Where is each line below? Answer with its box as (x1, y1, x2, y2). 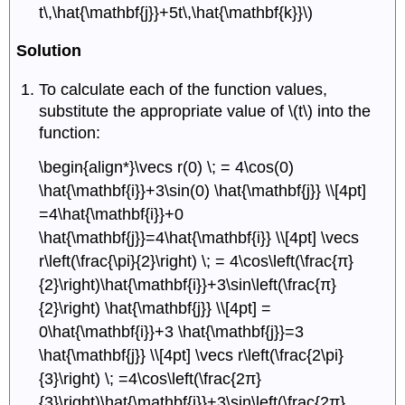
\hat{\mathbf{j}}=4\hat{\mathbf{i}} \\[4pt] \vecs (39, 228, 360, 247)
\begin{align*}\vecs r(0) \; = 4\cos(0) (39, 157, 295, 176)
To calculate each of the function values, (39, 80, 328, 99)
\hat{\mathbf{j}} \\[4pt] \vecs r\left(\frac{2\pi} (39, 345, 344, 364)
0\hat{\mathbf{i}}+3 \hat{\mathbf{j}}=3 (39, 322, 305, 341)
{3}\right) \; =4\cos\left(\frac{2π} (39, 369, 262, 388)
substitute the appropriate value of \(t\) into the (39, 102, 372, 121)
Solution (16, 42, 82, 61)
